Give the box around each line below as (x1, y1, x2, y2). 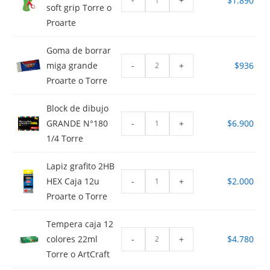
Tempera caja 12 (46, 218, 114, 230)
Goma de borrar (46, 45, 111, 57)
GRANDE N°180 (46, 118, 108, 130)
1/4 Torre (46, 133, 84, 145)
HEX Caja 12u (46, 175, 100, 187)
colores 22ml (46, 233, 98, 245)
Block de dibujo (46, 102, 109, 115)
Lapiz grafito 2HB (46, 160, 115, 172)
